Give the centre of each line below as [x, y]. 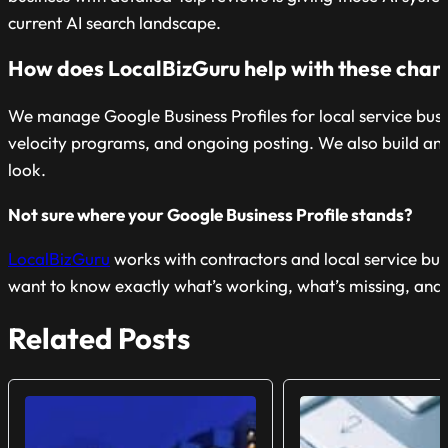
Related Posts [99, 338]
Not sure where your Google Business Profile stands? [210, 214]
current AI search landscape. [114, 22]
